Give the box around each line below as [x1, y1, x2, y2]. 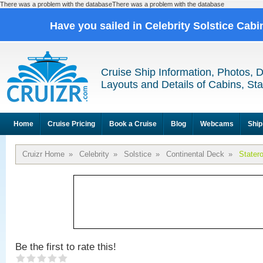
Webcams [200, 120, 234, 128]
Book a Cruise [109, 120, 157, 128]
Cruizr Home [22, 150, 65, 159]
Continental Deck [166, 150, 224, 159]
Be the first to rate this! [15, 241, 116, 252]
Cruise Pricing [48, 120, 95, 128]
